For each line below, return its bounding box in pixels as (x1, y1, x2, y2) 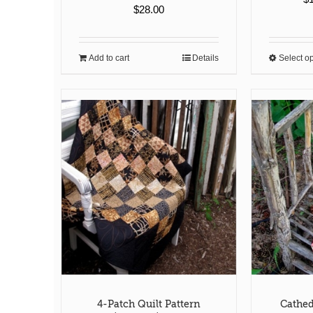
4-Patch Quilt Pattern (97, 298, 201, 310)
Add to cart (89, 52, 129, 63)
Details (192, 52, 219, 63)
